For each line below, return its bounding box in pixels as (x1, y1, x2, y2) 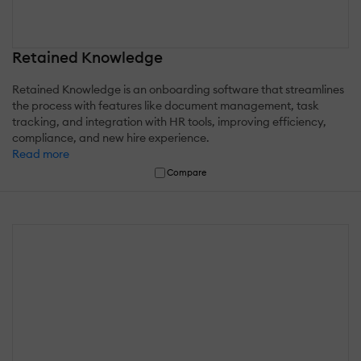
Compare (167, 167, 207, 179)
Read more (12, 147, 69, 162)
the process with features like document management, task (12, 98, 319, 114)
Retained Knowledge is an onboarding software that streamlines (12, 82, 344, 98)
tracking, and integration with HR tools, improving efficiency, (12, 114, 326, 130)
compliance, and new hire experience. (12, 131, 210, 146)
